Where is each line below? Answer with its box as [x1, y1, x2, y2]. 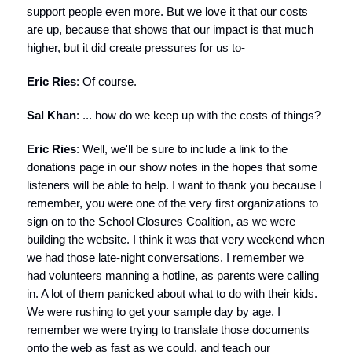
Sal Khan [27, 108, 76, 122]
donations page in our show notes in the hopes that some [27, 160, 317, 174]
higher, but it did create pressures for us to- [27, 41, 245, 54]
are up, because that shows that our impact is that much [27, 23, 313, 36]
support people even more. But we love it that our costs [27, 5, 308, 18]
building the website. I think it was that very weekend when [27, 233, 324, 246]
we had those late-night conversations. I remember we [27, 251, 304, 264]
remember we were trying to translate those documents [27, 323, 310, 336]
